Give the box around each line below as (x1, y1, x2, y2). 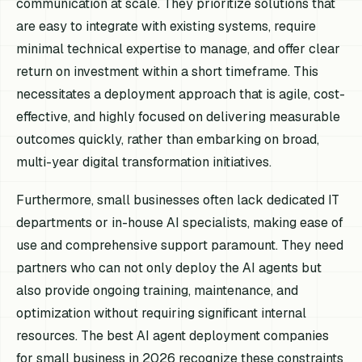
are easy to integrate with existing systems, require (16, 18, 317, 36)
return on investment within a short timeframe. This (16, 63, 319, 81)
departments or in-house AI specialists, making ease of (16, 214, 344, 232)
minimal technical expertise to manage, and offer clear (16, 40, 341, 58)
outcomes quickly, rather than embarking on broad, (16, 131, 320, 149)
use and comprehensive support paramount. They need (16, 237, 344, 255)
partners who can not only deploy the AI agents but (16, 259, 322, 277)
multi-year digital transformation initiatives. (16, 154, 272, 171)
